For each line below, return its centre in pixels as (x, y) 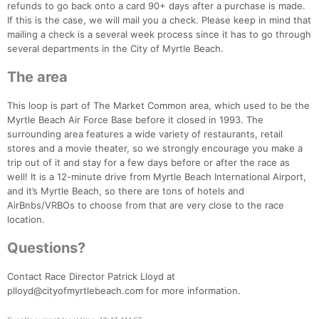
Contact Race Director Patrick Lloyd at (91, 277)
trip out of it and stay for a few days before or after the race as (148, 163)
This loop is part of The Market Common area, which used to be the (158, 106)
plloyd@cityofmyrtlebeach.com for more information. (124, 291)
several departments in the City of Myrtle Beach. (115, 49)
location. (26, 220)
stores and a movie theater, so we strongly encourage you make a (155, 148)
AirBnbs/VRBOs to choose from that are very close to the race (146, 205)
